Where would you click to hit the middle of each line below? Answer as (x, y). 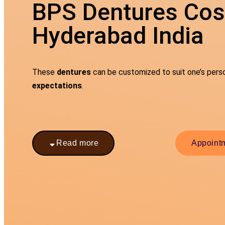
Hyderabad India (118, 35)
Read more (78, 143)
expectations (57, 86)
